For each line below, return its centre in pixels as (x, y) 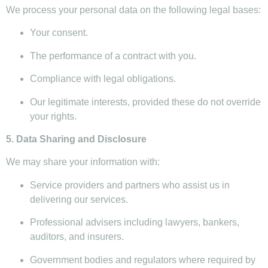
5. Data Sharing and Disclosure (76, 139)
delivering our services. (79, 199)
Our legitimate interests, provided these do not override (145, 102)
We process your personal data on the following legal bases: (133, 10)
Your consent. (59, 33)
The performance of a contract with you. (113, 56)
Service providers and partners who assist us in (130, 185)
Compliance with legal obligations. (103, 79)
